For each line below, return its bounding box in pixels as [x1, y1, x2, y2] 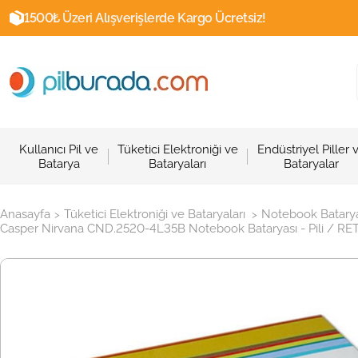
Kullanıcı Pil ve [19, 141, 99, 157]
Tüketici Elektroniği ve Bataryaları [64, 207, 245, 221]
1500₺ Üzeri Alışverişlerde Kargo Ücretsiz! [24, 10, 266, 26]
